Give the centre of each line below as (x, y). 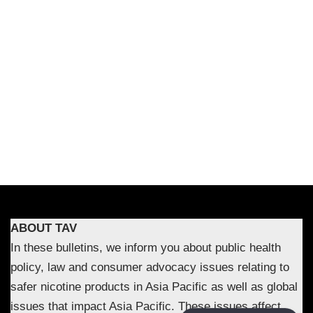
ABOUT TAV (44, 228)
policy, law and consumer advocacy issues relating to (150, 267)
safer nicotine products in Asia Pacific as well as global (154, 286)
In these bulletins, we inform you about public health (146, 247)
